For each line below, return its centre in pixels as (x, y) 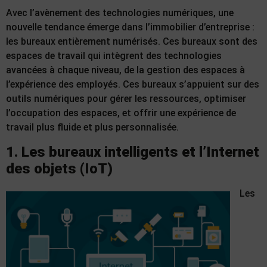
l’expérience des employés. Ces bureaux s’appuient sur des (133, 85)
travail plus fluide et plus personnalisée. (92, 128)
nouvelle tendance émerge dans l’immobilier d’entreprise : (130, 27)
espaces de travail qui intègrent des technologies (114, 56)
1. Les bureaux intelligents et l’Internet (133, 152)
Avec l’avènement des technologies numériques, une (120, 13)
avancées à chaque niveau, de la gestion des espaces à (125, 70)
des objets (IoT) (59, 168)
